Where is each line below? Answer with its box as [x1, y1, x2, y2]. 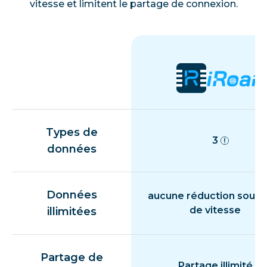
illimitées [46, 204, 97, 218]
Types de [45, 125, 98, 139]
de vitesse [190, 204, 241, 216]
